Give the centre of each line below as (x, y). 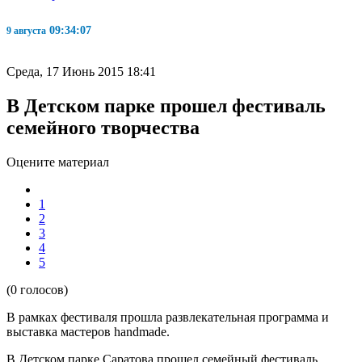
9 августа (26, 30)
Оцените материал (58, 162)
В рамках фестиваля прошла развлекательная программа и (168, 317)
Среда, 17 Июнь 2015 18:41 (81, 71)
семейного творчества (103, 127)
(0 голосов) (37, 289)
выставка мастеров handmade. (88, 331)
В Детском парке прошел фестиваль (166, 105)
